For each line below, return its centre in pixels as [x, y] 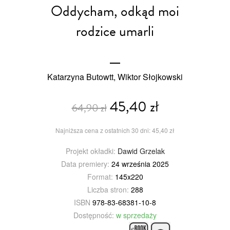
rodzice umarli [115, 31]
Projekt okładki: [90, 151]
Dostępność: [94, 215]
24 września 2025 [139, 164]
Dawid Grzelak [141, 151]
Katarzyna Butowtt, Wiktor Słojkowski [115, 76]
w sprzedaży [136, 215]
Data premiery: [85, 164]
